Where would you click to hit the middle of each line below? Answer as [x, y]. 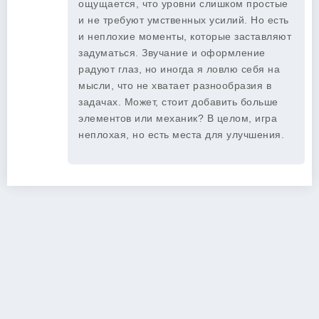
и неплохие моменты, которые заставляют [185, 36]
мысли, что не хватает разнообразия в [175, 85]
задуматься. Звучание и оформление [172, 53]
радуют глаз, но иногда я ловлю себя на [179, 69]
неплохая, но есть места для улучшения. [181, 135]
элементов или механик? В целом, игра [178, 118]
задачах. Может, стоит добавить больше [178, 102]
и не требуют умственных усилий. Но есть [184, 20]
